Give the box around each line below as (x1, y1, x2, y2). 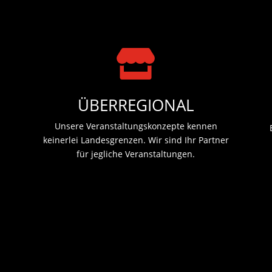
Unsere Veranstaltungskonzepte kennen (54, 120, 217, 132)
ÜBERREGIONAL (77, 94, 194, 117)
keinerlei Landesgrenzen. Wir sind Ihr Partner (42, 134, 229, 146)
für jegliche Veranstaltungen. (76, 148, 195, 160)
